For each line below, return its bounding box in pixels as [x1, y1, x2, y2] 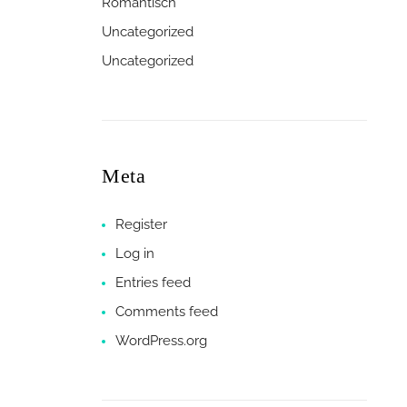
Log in [115, 244, 154, 262]
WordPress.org [115, 332, 207, 349]
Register [115, 215, 167, 233]
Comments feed [115, 303, 218, 320]
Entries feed [115, 273, 191, 291]
